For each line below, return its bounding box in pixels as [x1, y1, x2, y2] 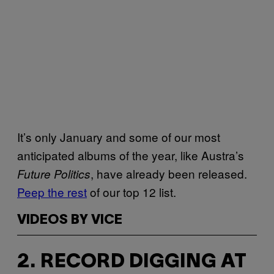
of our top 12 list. [87, 183, 176, 200]
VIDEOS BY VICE [17, 213, 122, 226]
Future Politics [17, 165, 91, 182]
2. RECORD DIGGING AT [17, 253, 246, 272]
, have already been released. [91, 165, 247, 182]
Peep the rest [17, 183, 87, 200]
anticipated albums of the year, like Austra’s [17, 146, 244, 163]
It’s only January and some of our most [17, 128, 220, 145]
